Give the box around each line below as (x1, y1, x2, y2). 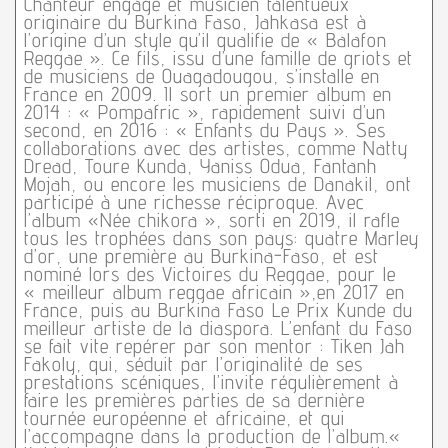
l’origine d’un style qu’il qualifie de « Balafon (23, 28, 387, 53)
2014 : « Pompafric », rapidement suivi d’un (23, 100, 386, 125)
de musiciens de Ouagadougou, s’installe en (23, 64, 380, 89)
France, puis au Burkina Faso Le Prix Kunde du (23, 298, 413, 323)
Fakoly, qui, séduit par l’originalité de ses (23, 352, 363, 377)
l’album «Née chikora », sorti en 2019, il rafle (23, 208, 400, 233)
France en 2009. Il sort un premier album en (23, 82, 392, 107)
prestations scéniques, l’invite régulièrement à (23, 370, 399, 395)
